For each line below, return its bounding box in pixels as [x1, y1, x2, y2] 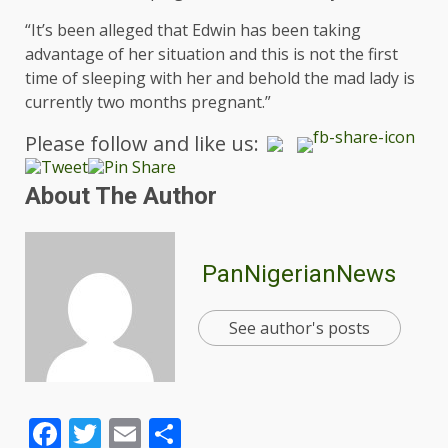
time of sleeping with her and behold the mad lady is [25, 66, 415, 89]
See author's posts [228, 316, 370, 339]
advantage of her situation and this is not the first [25, 42, 398, 65]
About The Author [25, 182, 217, 211]
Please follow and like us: [25, 130, 259, 158]
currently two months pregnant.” [25, 90, 271, 113]
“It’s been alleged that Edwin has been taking [25, 18, 361, 41]
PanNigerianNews [202, 259, 396, 288]
